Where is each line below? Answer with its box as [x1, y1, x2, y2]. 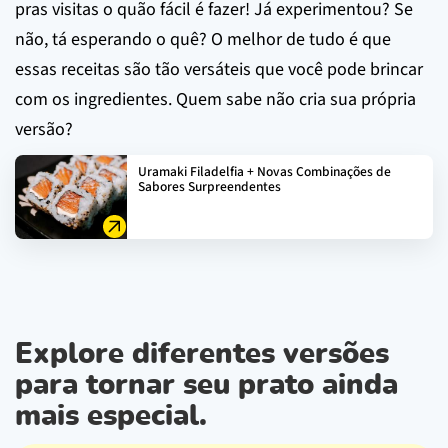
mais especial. [15, 401, 207, 431]
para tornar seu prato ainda [15, 370, 398, 400]
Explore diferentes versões [15, 339, 389, 369]
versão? [15, 116, 73, 142]
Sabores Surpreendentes [138, 176, 281, 196]
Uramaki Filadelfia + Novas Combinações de [138, 161, 391, 181]
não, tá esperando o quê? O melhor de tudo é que [15, 26, 391, 52]
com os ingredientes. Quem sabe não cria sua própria [15, 86, 416, 112]
